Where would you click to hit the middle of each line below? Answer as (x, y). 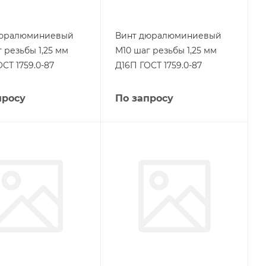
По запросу (144, 98)
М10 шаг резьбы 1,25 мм (166, 50)
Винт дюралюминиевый (168, 36)
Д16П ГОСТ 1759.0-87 (158, 65)
